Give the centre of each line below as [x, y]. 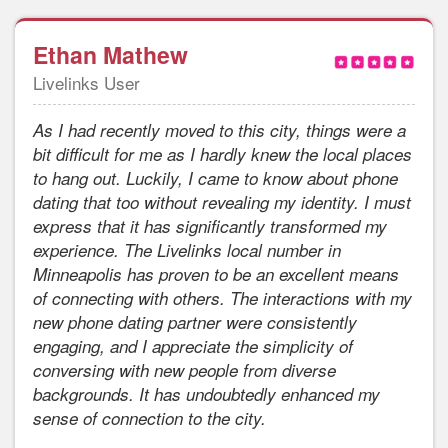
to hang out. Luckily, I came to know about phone [215, 178]
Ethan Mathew [110, 55]
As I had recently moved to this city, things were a [219, 130]
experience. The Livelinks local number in [187, 250]
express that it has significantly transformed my [210, 226]
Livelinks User [86, 83]
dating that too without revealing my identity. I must [222, 202]
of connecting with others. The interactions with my [222, 298]
